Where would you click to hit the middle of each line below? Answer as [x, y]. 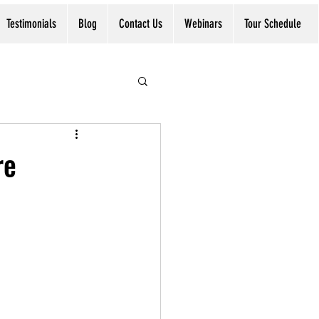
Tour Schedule [273, 23]
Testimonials [31, 23]
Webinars [203, 23]
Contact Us [141, 23]
